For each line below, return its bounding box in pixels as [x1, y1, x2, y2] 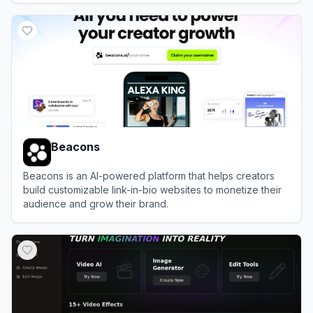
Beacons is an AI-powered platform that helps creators [23, 169, 275, 182]
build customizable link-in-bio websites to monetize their [23, 183, 282, 196]
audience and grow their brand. [23, 197, 168, 210]
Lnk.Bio [40, 3, 79, 17]
